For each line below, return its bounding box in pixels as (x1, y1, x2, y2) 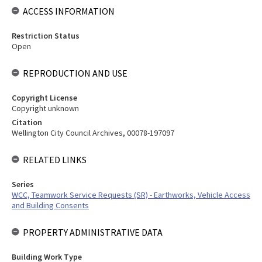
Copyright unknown (12, 103, 79, 113)
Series (12, 179, 34, 189)
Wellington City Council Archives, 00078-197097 (12, 127, 174, 138)
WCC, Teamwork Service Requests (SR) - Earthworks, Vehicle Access (12, 189, 250, 200)
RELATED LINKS (23, 154, 87, 166)
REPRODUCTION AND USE (23, 67, 127, 79)
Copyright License (12, 92, 77, 103)
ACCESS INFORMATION (23, 5, 115, 17)
